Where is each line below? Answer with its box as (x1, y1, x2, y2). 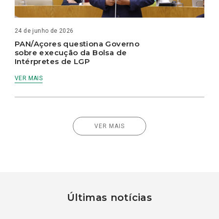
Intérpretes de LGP (15, 57, 92, 66)
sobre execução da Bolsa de (15, 48, 127, 58)
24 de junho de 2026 (15, 27, 74, 35)
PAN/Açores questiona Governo (15, 39, 140, 49)
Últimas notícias (66, 192, 153, 204)
